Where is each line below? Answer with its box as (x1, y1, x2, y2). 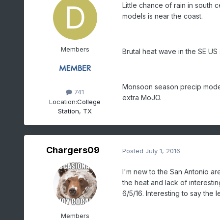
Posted (122, 146, 145, 155)
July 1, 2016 (145, 146, 180, 155)
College (77, 97, 101, 106)
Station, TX (58, 107, 92, 115)
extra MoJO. (122, 93, 162, 102)
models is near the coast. (122, 12, 203, 21)
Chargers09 (46, 145, 100, 156)
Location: (49, 97, 78, 106)
